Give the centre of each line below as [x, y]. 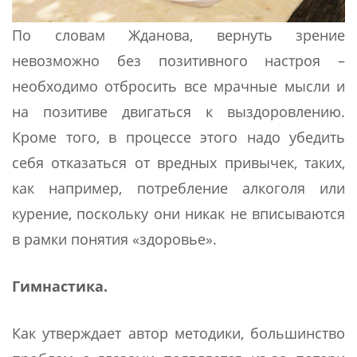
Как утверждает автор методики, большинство [178, 333]
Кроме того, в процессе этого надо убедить [178, 137]
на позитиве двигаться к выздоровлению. [178, 111]
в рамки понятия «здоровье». [114, 239]
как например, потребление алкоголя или [178, 188]
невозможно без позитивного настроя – [178, 60]
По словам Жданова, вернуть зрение [178, 35]
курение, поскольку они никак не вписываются [178, 213]
